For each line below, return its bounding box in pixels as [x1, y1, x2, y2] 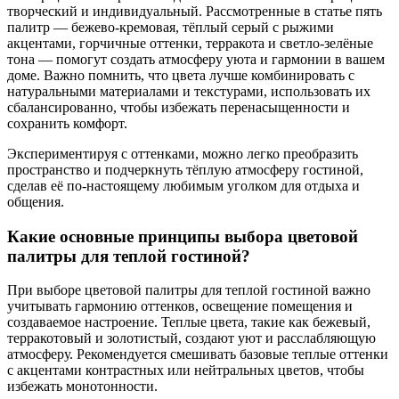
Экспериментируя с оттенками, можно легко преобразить [7, 145, 358, 161]
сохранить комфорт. [7, 115, 127, 131]
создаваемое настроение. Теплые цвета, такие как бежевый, [7, 314, 370, 330]
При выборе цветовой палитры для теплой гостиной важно [7, 282, 370, 298]
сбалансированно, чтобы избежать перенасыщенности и [7, 99, 350, 115]
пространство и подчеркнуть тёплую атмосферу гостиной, [7, 161, 363, 177]
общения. [7, 193, 64, 209]
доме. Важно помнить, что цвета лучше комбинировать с [7, 67, 354, 83]
